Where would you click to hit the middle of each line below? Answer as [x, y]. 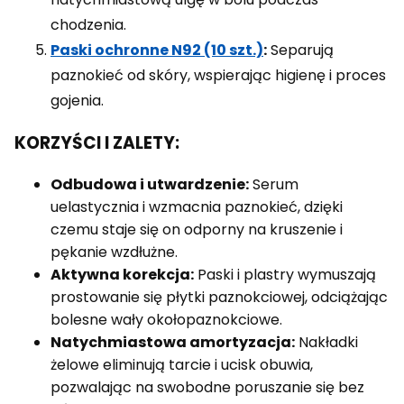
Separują [300, 50]
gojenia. [77, 100]
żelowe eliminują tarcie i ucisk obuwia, [182, 365]
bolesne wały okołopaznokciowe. [166, 320]
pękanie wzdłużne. [114, 252]
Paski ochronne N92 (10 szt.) [157, 50]
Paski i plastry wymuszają [285, 275]
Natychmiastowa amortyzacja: [173, 343]
